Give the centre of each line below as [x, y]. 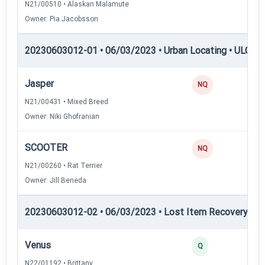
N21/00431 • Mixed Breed [67, 101]
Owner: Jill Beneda [56, 180]
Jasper [39, 83]
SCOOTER [46, 147]
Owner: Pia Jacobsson [62, 19]
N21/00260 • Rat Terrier [64, 165]
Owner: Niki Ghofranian [62, 116]
